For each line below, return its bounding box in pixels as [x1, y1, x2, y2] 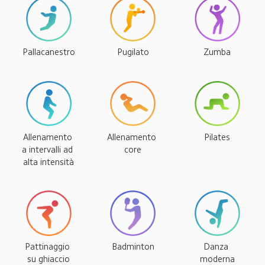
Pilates [204, 132, 231, 141]
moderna [199, 254, 235, 263]
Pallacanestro [22, 48, 75, 57]
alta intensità [23, 157, 75, 166]
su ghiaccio [27, 254, 70, 263]
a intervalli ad [22, 145, 76, 154]
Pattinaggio [25, 242, 73, 251]
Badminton [111, 242, 154, 251]
